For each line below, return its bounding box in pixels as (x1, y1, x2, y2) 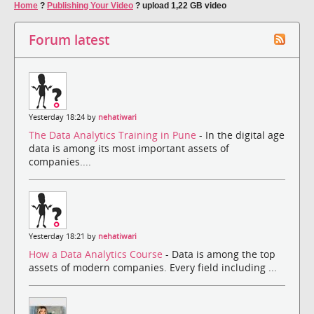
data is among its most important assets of (29, 142, 229, 156)
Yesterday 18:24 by (29, 111, 98, 122)
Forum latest (29, 30, 109, 48)
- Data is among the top (165, 247, 275, 261)
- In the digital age (199, 128, 285, 142)
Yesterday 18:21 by (29, 231, 98, 242)
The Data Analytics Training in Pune (29, 128, 199, 142)
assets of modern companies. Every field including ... (29, 261, 277, 275)
